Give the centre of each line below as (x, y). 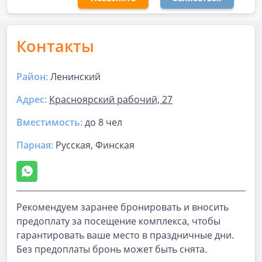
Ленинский (75, 77)
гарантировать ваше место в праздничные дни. (125, 235)
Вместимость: (49, 122)
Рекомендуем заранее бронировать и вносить (123, 207)
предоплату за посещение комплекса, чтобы (118, 221)
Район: (32, 77)
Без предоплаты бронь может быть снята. (112, 249)
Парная (34, 145)
